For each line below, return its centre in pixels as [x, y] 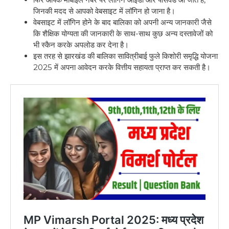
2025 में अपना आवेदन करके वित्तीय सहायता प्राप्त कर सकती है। [122, 67]
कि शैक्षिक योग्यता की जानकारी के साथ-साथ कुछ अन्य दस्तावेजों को [123, 33]
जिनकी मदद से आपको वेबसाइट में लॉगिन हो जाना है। [104, 11]
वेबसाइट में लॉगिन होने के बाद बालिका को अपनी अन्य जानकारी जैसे [122, 22]
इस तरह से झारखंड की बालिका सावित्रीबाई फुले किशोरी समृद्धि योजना [125, 56]
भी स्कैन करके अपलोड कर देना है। [82, 44]
